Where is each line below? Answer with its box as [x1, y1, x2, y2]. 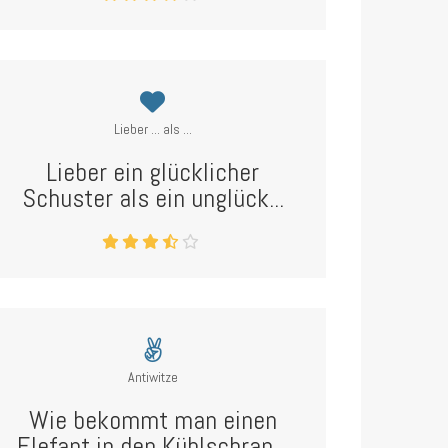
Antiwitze [127, 368, 178, 386]
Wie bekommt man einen [28, 404, 277, 437]
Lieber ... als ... [113, 120, 192, 138]
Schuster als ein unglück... [21, 182, 284, 215]
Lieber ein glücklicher [46, 156, 260, 189]
